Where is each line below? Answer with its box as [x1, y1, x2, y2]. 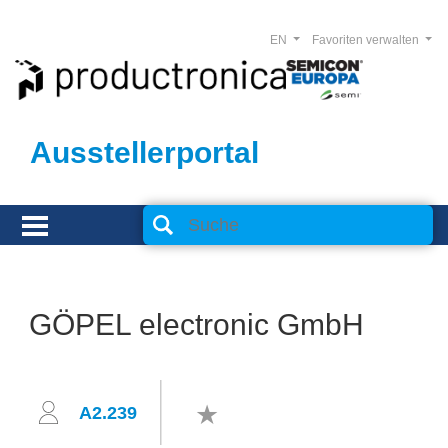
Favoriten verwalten [311, 33, 422, 47]
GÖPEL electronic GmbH [29, 308, 364, 341]
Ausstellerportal [30, 136, 259, 169]
